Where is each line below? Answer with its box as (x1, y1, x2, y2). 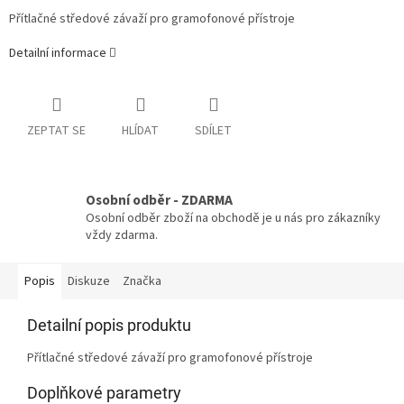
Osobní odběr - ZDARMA (86, 190, 233, 211)
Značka (123, 272, 161, 291)
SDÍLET (195, 122, 232, 141)
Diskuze (68, 272, 110, 291)
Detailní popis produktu (27, 316, 191, 335)
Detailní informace (9, 43, 106, 62)
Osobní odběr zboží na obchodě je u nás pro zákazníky (86, 209, 381, 228)
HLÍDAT (122, 122, 159, 141)
